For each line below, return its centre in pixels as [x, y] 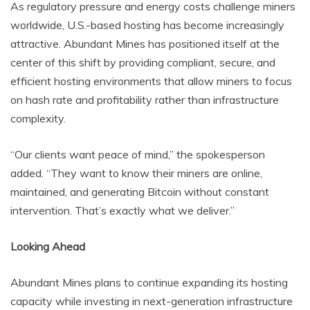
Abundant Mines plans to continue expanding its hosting [149, 282]
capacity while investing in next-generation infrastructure [152, 301]
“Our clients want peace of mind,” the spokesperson [138, 154]
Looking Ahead [48, 246]
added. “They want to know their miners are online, [136, 173]
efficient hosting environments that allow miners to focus [151, 81]
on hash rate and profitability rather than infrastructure [145, 99]
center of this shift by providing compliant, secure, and [143, 62]
